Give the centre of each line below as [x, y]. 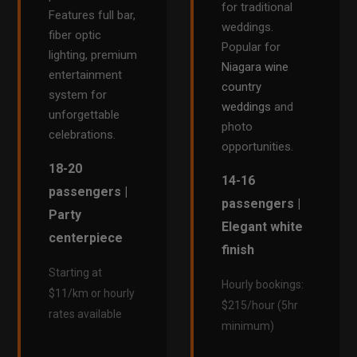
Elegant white [262, 227]
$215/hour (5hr [260, 306]
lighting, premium [93, 55]
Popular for [251, 47]
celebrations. [82, 135]
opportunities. [257, 147]
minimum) [248, 326]
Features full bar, [92, 16]
